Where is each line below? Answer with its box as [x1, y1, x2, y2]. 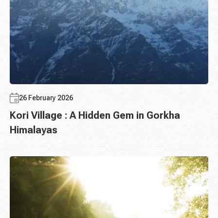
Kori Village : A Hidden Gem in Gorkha [10, 109, 180, 122]
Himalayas [10, 124, 57, 136]
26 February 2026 [19, 94, 73, 102]
